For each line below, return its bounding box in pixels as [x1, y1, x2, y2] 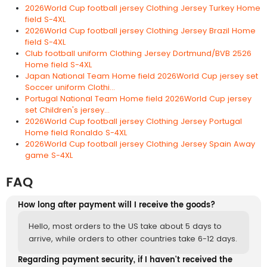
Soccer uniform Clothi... [25, 82, 115, 92]
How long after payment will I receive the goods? [18, 198, 215, 212]
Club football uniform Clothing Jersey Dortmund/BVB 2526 [25, 48, 252, 58]
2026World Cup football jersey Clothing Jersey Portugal [25, 116, 242, 126]
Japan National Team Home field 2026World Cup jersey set [25, 70, 258, 81]
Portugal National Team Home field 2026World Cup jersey [25, 93, 252, 104]
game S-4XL [25, 150, 73, 160]
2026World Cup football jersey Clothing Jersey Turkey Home [25, 2, 260, 13]
